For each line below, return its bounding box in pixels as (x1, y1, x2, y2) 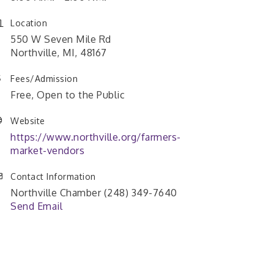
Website (10, 116, 45, 127)
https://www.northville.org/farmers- (10, 131, 181, 144)
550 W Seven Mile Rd (10, 33, 111, 46)
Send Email (10, 200, 62, 213)
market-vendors (10, 144, 84, 157)
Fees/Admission (10, 73, 78, 84)
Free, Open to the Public (10, 89, 125, 102)
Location (10, 18, 47, 29)
